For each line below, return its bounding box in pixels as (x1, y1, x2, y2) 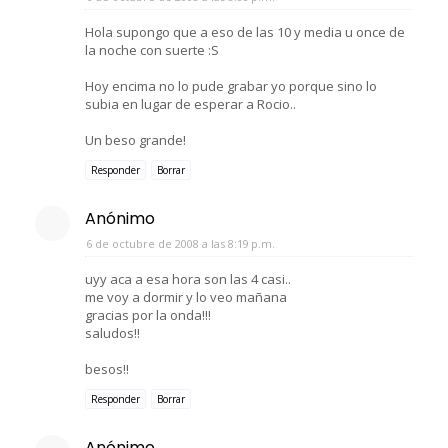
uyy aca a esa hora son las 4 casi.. (85, 269, 291, 288)
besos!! (85, 359, 129, 378)
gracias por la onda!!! (85, 305, 211, 324)
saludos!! (85, 323, 140, 342)
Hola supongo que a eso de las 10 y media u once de (85, 22, 405, 41)
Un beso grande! (85, 130, 186, 149)
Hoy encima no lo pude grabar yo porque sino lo (85, 76, 377, 95)
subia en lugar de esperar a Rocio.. (85, 94, 296, 113)
